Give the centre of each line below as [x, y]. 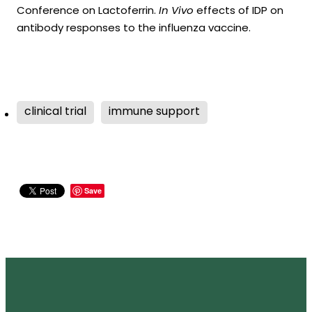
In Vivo [176, 11]
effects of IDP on [239, 11]
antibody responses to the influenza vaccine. [134, 29]
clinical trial [55, 112]
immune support [154, 112]
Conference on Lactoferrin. [88, 11]
